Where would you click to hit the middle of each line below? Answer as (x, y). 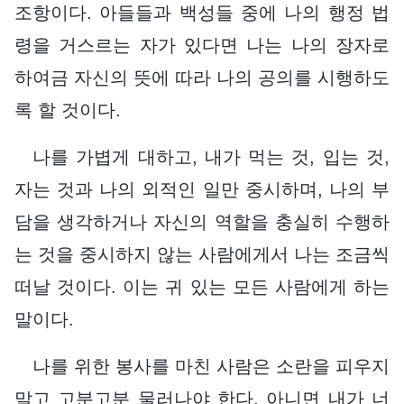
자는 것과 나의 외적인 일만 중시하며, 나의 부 (202, 189)
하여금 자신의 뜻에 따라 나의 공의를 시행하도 (202, 77)
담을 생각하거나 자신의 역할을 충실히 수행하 (202, 221)
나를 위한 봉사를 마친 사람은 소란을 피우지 (211, 366)
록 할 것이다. (68, 110)
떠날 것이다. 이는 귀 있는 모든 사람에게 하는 (202, 286)
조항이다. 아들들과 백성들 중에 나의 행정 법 (202, 12)
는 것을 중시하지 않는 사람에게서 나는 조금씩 (202, 254)
